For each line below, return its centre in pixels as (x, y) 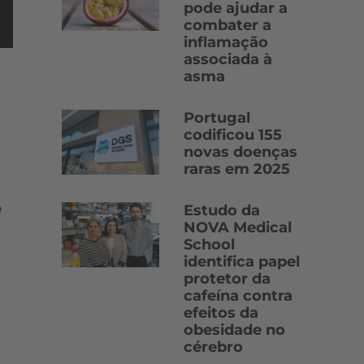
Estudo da (222, 210)
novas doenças (240, 152)
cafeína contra (238, 296)
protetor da (227, 279)
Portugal (217, 118)
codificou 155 (233, 135)
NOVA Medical (238, 227)
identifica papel (242, 262)
